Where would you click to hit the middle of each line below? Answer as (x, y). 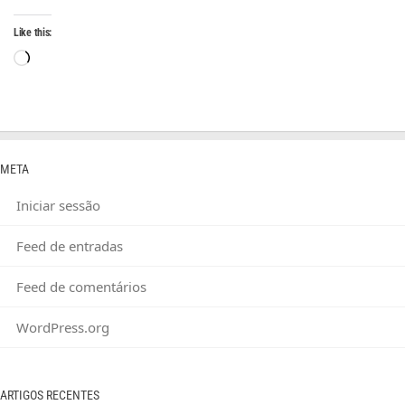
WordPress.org (63, 327)
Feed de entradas (70, 246)
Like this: (33, 33)
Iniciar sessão (58, 205)
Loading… (60, 60)
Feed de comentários (81, 287)
